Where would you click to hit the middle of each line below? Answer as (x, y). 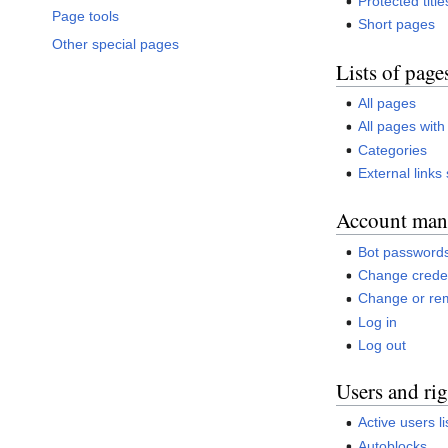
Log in (378, 321)
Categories (393, 149)
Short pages (397, 24)
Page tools (85, 16)
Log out (382, 345)
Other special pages (115, 44)
